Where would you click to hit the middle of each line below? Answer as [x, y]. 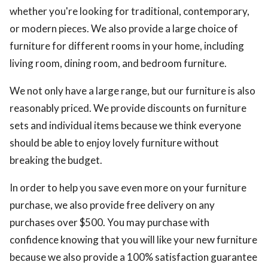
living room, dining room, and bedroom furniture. [118, 63]
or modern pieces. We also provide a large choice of [124, 29]
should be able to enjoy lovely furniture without [114, 143]
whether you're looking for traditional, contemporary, [130, 11]
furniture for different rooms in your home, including [127, 46]
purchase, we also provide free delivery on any [112, 205]
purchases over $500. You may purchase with [109, 223]
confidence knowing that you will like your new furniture [133, 240]
